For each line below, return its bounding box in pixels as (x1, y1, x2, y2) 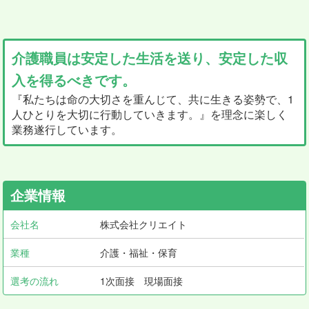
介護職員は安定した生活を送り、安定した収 (12, 50, 288, 66)
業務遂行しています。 (12, 121, 123, 137)
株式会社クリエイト (99, 217, 187, 231)
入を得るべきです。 (12, 72, 137, 88)
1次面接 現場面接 (99, 273, 183, 288)
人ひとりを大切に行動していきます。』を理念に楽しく (12, 106, 288, 122)
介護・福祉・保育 (99, 245, 177, 259)
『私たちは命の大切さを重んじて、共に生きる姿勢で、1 (12, 90, 295, 107)
